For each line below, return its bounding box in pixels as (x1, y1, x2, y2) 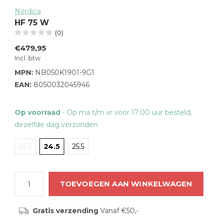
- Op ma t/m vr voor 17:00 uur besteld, (62, 108, 192, 117)
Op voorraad (15, 108, 62, 117)
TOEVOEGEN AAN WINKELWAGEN (59, 179, 193, 188)
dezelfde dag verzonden (15, 120, 98, 129)
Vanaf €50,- (98, 206, 139, 215)
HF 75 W (15, 18, 49, 27)
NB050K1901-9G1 (33, 68, 94, 77)
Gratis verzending (32, 206, 98, 215)
